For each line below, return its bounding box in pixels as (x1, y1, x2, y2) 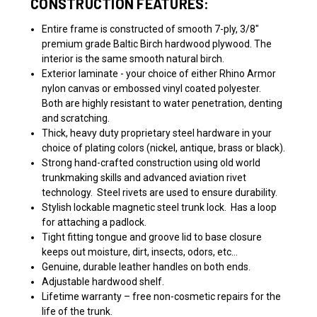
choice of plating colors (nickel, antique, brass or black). (42, 142, 286, 154)
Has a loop (231, 201, 277, 213)
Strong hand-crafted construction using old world (42, 156, 261, 168)
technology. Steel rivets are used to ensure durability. (42, 186, 278, 198)
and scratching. (42, 112, 110, 124)
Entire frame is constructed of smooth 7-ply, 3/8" (42, 23, 260, 35)
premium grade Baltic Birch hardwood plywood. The (42, 38, 272, 50)
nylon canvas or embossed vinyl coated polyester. (42, 82, 264, 94)
